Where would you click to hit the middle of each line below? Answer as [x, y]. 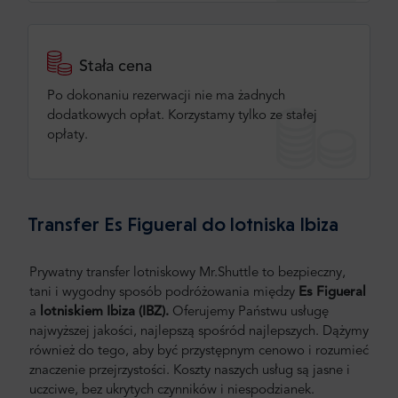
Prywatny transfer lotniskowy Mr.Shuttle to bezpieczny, [187, 273]
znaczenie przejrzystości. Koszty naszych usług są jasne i [190, 370]
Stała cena [115, 66]
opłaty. [68, 135]
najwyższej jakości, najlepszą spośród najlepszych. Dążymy [199, 331]
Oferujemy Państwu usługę [251, 312]
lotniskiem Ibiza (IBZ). [104, 312]
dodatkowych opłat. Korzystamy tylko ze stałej [182, 115]
